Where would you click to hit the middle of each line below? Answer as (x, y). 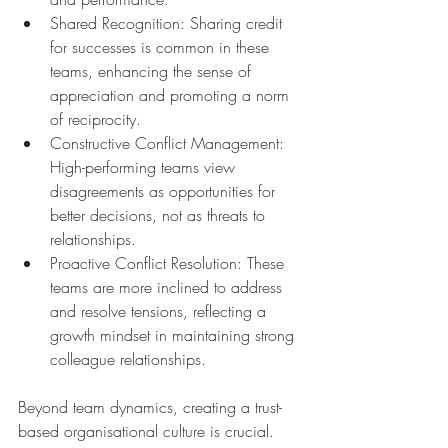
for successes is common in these (162, 46)
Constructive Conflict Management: (169, 142)
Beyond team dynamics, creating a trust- (150, 406)
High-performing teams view (145, 166)
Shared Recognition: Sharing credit (168, 22)
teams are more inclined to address (168, 286)
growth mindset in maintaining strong (174, 334)
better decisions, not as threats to (160, 214)
